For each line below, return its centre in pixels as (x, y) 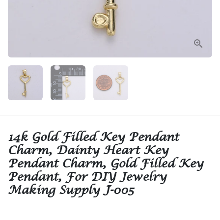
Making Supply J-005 (71, 190)
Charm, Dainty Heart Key (88, 150)
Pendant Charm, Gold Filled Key (106, 163)
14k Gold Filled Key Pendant (93, 137)
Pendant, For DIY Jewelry (87, 177)
